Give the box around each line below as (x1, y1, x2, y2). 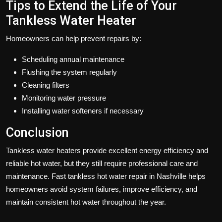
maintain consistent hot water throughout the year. (6, 197, 166, 206)
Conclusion (6, 125, 69, 140)
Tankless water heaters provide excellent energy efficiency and (6, 146, 208, 155)
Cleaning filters (22, 80, 69, 89)
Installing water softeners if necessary (22, 106, 144, 115)
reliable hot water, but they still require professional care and (6, 159, 198, 167)
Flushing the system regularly (22, 67, 117, 76)
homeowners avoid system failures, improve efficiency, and (6, 184, 197, 193)
